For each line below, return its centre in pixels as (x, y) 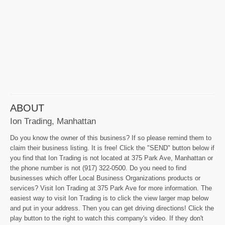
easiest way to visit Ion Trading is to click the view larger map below (109, 198)
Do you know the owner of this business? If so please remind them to (111, 138)
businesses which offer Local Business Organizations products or (105, 178)
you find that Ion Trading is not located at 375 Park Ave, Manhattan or (111, 158)
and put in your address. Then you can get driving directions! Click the (112, 208)
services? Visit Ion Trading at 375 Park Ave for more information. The (111, 188)
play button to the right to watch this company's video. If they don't (107, 218)
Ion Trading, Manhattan (53, 121)
